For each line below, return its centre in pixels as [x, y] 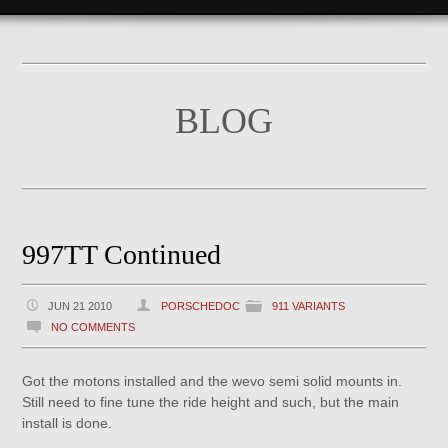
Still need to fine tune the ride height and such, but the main [211, 402]
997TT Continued [122, 254]
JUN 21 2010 [80, 306]
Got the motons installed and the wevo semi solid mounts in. [214, 381]
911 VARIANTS [309, 306]
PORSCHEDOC [201, 306]
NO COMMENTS [93, 327]
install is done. [67, 423]
